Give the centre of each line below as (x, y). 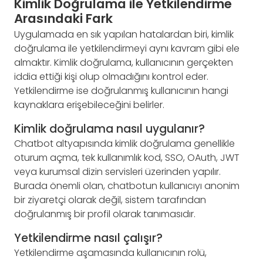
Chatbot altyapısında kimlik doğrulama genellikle (124, 143)
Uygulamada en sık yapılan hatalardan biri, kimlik (124, 34)
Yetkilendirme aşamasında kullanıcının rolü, (110, 253)
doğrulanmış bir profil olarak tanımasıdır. (105, 214)
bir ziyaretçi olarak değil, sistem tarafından (110, 200)
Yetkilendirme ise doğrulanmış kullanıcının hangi (121, 90)
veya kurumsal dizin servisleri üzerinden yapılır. (117, 171)
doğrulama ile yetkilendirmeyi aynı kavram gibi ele (127, 48)
